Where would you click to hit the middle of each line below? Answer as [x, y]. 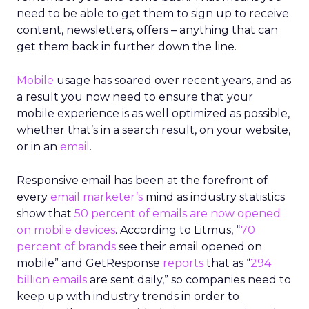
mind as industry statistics [214, 197]
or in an [38, 147]
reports [183, 263]
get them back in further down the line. [127, 47]
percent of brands [66, 247]
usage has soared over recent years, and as [172, 80]
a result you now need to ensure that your [135, 97]
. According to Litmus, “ [178, 230]
